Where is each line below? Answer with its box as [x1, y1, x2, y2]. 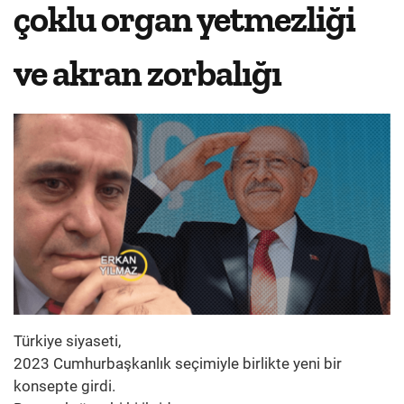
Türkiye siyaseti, [14, 332, 121, 351]
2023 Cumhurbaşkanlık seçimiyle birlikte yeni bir [14, 354, 342, 373]
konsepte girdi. [14, 377, 115, 396]
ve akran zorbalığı [14, 51, 281, 95]
